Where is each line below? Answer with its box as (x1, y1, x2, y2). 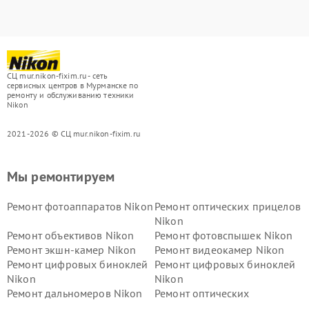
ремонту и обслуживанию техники (7, 90, 134, 100)
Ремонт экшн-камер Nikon (7, 243, 137, 257)
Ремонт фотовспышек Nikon (154, 228, 293, 242)
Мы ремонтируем (7, 168, 115, 186)
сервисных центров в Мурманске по (7, 80, 138, 90)
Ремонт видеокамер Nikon (154, 243, 285, 257)
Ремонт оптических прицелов (154, 199, 301, 213)
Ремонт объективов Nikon (7, 228, 134, 242)
